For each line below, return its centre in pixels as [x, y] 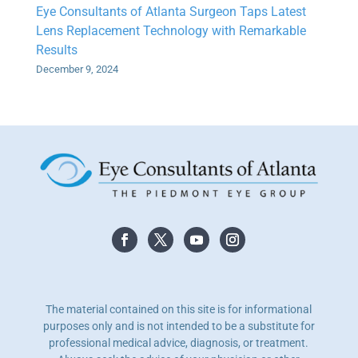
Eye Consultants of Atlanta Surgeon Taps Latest [171, 11]
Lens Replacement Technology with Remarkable [171, 30]
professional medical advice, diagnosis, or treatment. [179, 343]
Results [56, 50]
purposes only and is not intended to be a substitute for [179, 326]
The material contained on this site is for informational [179, 310]
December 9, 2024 [77, 69]
